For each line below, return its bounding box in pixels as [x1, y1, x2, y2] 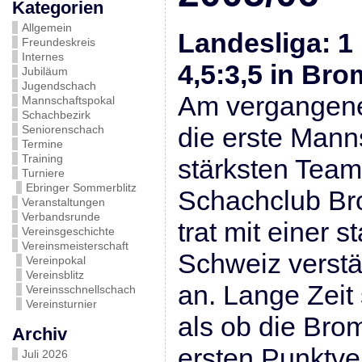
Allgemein [21, 21, 72, 34]
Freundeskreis [21, 36, 95, 48]
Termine [21, 137, 63, 150]
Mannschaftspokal [21, 94, 115, 107]
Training [21, 152, 63, 165]
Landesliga [177, 27, 322, 58]
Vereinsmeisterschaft [21, 239, 128, 252]
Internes [21, 50, 64, 63]
